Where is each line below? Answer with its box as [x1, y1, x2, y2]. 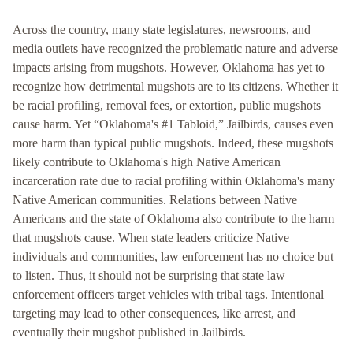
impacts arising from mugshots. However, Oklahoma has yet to [13, 61, 325, 75]
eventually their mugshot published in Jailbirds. [13, 325, 246, 340]
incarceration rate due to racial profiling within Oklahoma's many [13, 174, 335, 188]
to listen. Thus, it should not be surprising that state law [13, 269, 285, 283]
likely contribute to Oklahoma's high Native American [13, 155, 281, 169]
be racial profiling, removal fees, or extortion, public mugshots [13, 98, 321, 113]
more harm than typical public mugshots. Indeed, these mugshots [13, 136, 333, 150]
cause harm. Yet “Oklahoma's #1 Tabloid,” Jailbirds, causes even [13, 117, 333, 132]
